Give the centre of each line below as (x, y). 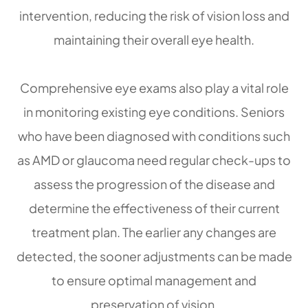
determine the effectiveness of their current (154, 208)
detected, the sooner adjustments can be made (154, 256)
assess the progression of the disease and (154, 184)
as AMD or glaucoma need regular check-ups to (154, 160)
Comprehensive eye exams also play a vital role (154, 88)
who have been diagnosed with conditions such (154, 136)
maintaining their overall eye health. (154, 40)
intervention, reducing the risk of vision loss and (154, 16)
